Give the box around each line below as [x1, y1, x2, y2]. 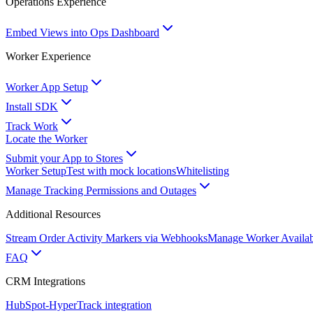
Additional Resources [6, 208, 101, 220]
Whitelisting [176, 165, 229, 177]
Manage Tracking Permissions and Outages [6, 184, 196, 196]
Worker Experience [6, 50, 91, 62]
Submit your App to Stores [6, 152, 123, 164]
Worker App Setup [6, 81, 88, 93]
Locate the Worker [6, 133, 87, 145]
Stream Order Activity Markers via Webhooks [6, 232, 208, 244]
